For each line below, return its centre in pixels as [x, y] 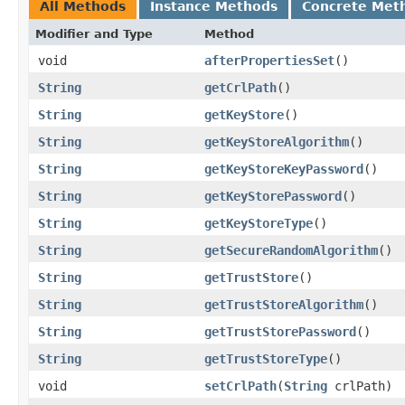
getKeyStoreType [259, 223]
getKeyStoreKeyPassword [284, 169]
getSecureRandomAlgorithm [291, 250]
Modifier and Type [94, 34]
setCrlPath [240, 386]
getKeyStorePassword [273, 196]
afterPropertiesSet [269, 61]
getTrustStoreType [266, 359]
